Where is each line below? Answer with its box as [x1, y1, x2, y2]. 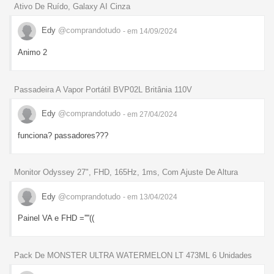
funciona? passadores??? [18, 130, 108, 140]
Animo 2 [18, 47, 47, 57]
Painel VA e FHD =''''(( [18, 213, 94, 223]
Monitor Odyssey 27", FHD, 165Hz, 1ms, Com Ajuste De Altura [14, 168, 238, 177]
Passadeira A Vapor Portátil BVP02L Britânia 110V [14, 84, 192, 94]
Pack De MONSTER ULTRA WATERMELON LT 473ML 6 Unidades [14, 251, 252, 261]
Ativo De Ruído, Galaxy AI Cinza [14, 1, 130, 11]
